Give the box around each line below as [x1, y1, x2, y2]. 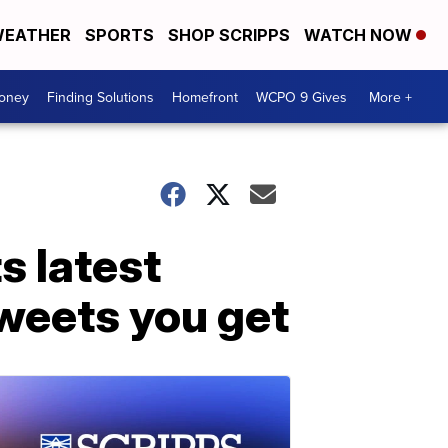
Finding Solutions [47, 86, 154, 107]
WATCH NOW [304, 25, 416, 45]
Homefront [172, 86, 238, 107]
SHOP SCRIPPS [168, 25, 290, 45]
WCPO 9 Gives [256, 86, 347, 107]
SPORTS [85, 25, 154, 45]
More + [369, 86, 412, 107]
